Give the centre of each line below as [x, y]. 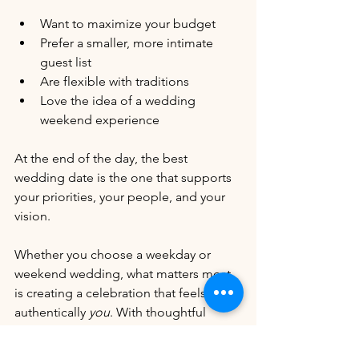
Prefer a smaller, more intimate [128, 42]
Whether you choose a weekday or [114, 254]
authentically [52, 312]
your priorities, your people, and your [121, 196]
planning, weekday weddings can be [120, 331]
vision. [32, 216]
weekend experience [100, 119]
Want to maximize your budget [128, 23]
